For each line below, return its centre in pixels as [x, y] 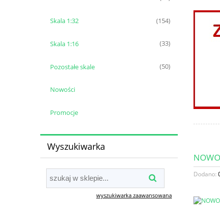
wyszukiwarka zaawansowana [134, 195]
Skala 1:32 [64, 21]
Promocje [64, 113]
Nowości [62, 90]
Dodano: [206, 174]
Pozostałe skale [72, 67]
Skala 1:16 [64, 43]
